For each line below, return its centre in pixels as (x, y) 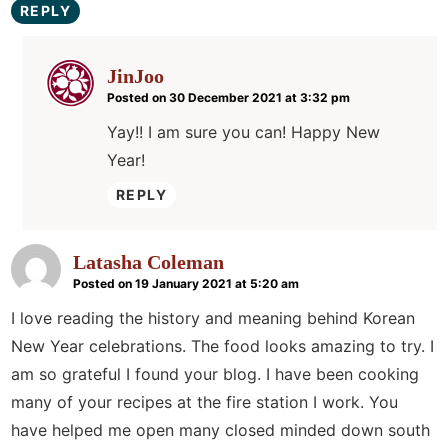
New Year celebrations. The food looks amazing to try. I (222, 346)
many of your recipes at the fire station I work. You (204, 402)
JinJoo (135, 76)
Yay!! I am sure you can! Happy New (243, 132)
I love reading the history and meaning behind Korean (213, 318)
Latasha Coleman (148, 262)
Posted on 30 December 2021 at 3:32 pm (228, 98)
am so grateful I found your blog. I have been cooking (215, 374)
